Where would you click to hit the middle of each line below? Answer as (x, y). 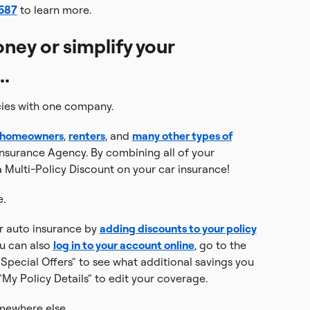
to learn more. (54, 10)
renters (86, 136)
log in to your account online (124, 245)
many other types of (182, 136)
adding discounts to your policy (178, 228)
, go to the (220, 245)
